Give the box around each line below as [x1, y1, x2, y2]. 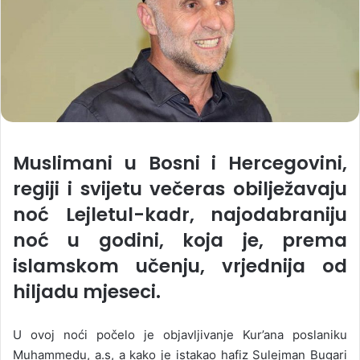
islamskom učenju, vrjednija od [13, 253, 347, 279]
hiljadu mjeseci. [13, 279, 161, 305]
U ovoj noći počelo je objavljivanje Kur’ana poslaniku [13, 327, 347, 342]
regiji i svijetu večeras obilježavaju [13, 176, 347, 202]
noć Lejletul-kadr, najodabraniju [13, 202, 347, 227]
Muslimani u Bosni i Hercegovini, [13, 150, 347, 176]
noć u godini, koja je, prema [13, 227, 347, 253]
